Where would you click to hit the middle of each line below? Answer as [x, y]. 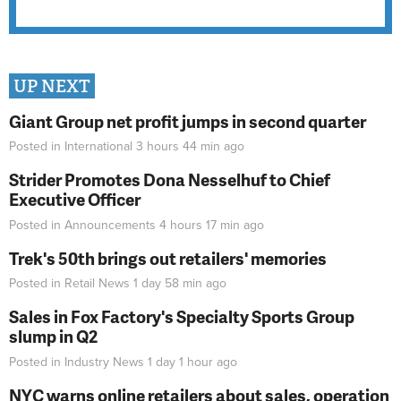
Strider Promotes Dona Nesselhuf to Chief [170, 180]
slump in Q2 [53, 337]
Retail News [97, 284]
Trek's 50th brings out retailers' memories [168, 258]
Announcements [110, 225]
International [98, 147]
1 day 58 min [168, 284]
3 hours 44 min [178, 147]
